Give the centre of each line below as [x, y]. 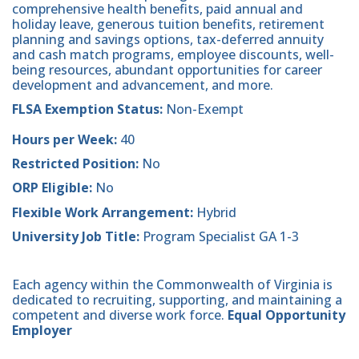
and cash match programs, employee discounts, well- [173, 54]
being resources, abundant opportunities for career [167, 69]
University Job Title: [77, 236]
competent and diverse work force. [120, 315]
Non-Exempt [203, 109]
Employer [42, 331]
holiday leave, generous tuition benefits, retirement [168, 24]
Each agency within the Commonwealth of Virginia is [172, 285]
